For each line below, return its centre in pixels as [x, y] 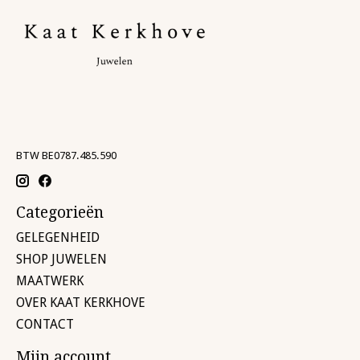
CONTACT [45, 324]
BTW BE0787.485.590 [66, 155]
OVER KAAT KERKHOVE [81, 302]
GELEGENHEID [58, 237]
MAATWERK [50, 280]
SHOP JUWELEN [61, 259]
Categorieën [60, 213]
